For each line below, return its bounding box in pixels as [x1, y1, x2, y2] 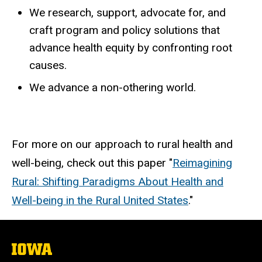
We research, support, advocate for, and [29, 5, 226, 19]
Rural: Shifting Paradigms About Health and [12, 174, 223, 188]
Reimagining [173, 156, 232, 170]
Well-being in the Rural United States [12, 193, 188, 207]
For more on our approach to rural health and [12, 137, 233, 151]
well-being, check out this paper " [12, 156, 173, 170]
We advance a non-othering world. [29, 80, 196, 94]
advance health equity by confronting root [29, 40, 232, 54]
